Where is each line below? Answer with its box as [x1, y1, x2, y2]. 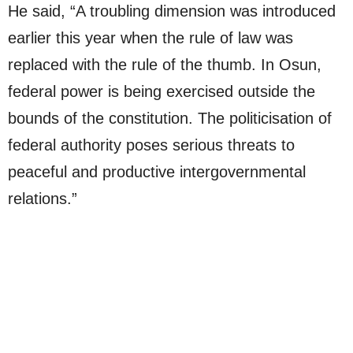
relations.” [8, 190, 77, 208]
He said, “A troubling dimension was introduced [8, 2, 336, 20]
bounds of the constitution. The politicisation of [8, 110, 332, 128]
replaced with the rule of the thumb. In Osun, [8, 56, 321, 74]
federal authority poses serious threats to [8, 136, 295, 154]
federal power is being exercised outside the [8, 83, 315, 101]
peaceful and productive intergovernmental [8, 163, 306, 181]
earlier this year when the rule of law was [8, 29, 293, 47]
